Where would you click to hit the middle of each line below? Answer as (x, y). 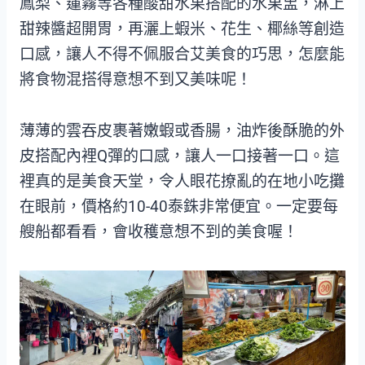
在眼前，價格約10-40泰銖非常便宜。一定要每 (179, 207)
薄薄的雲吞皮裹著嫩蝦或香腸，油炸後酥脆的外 (182, 131)
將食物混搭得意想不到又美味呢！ (136, 80)
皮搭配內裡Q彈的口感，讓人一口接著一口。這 (180, 156)
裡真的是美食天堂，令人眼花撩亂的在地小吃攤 (182, 182)
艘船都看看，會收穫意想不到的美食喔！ (159, 232)
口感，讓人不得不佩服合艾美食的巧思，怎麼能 (182, 55)
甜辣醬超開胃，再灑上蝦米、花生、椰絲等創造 (182, 29)
